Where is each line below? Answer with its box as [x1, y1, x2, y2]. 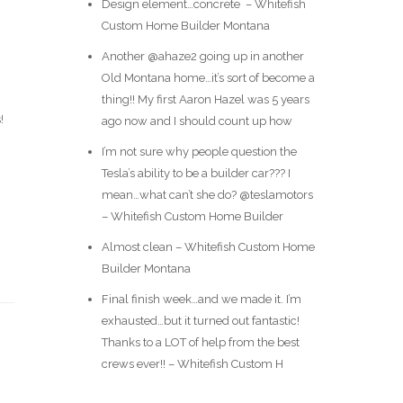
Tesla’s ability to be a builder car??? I [101, 166, 291, 180]
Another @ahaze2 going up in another [101, 49, 304, 63]
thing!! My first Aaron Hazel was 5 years [101, 93, 309, 106]
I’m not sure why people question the [101, 145, 297, 158]
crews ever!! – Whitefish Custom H [101, 357, 283, 371]
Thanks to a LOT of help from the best [101, 336, 300, 349]
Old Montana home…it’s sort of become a [101, 71, 315, 85]
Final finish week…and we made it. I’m [101, 292, 301, 306]
